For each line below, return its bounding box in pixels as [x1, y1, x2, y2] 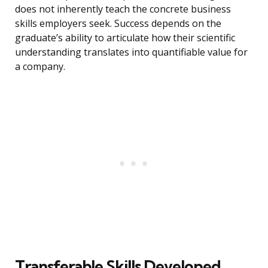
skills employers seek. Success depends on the [15, 17, 221, 31]
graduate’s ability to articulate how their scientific [15, 31, 235, 45]
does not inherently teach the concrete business [15, 2, 231, 16]
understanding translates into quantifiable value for [15, 45, 248, 59]
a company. [15, 60, 65, 74]
